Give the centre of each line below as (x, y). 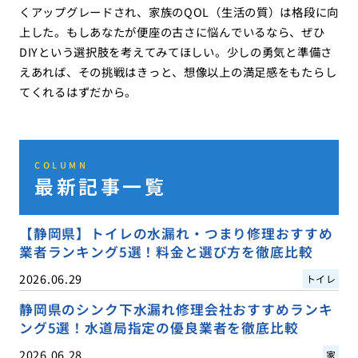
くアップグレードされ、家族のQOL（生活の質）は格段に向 (179, 12)
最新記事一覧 (101, 185)
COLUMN (62, 165)
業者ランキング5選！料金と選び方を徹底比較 (166, 251)
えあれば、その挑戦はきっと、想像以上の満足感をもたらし (178, 72)
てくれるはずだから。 (78, 92)
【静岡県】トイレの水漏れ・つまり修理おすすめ (176, 233)
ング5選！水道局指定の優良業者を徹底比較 (159, 328)
